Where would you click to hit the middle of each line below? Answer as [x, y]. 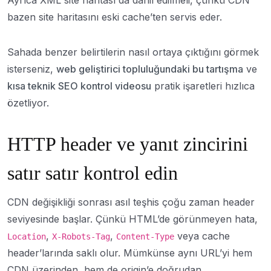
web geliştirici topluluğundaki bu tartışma [150, 69]
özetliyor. [28, 103]
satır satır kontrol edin [93, 173]
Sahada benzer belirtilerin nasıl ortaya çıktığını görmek [133, 52]
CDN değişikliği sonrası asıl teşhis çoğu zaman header [131, 202]
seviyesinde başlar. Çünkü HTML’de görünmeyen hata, [132, 219]
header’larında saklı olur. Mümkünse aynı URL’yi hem [130, 253]
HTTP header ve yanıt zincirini [128, 144]
